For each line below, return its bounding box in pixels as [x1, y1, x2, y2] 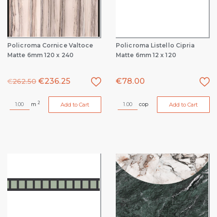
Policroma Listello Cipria [116, 42, 195, 49]
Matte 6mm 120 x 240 [7, 51, 74, 59]
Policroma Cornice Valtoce [7, 42, 93, 49]
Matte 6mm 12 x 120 [116, 51, 176, 59]
